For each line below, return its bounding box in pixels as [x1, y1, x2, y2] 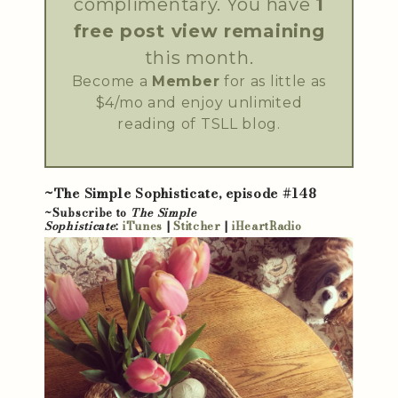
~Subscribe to [44, 203, 128, 221]
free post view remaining [73, 20, 325, 42]
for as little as [219, 72, 327, 90]
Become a [71, 72, 153, 90]
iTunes [122, 217, 163, 235]
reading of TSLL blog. [117, 115, 281, 132]
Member [152, 72, 220, 90]
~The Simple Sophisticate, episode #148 [44, 182, 317, 203]
